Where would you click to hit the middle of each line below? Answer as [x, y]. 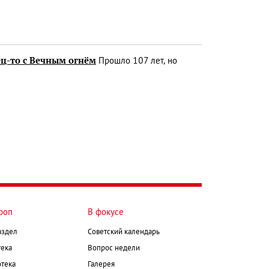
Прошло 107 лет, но [137, 61]
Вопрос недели [114, 248]
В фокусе [106, 212]
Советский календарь [124, 232]
